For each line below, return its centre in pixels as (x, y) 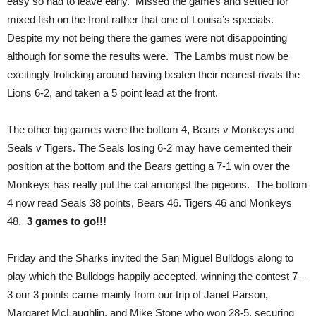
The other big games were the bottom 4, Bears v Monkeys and (151, 129)
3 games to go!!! (67, 221)
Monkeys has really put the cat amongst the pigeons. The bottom (157, 184)
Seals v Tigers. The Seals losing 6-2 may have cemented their (150, 147)
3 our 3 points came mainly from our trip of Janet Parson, (138, 294)
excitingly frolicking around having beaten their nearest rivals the (153, 74)
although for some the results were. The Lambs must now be (148, 56)
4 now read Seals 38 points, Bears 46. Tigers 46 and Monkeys (150, 202)
